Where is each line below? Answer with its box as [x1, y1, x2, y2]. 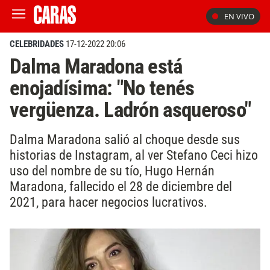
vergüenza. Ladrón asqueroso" [10, 97, 251, 122]
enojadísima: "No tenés [10, 75, 195, 101]
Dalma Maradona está [10, 54, 183, 79]
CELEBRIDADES [10, 39, 64, 49]
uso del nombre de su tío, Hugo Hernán [10, 162, 215, 178]
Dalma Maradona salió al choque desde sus [10, 131, 240, 147]
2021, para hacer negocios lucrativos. [10, 193, 207, 210]
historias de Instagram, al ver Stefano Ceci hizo [10, 146, 258, 163]
